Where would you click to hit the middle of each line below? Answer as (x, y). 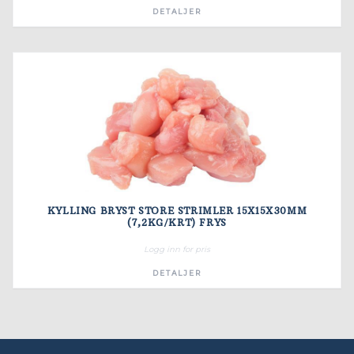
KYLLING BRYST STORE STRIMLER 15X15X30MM (177, 211)
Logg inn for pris (177, 250)
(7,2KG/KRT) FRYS (177, 223)
